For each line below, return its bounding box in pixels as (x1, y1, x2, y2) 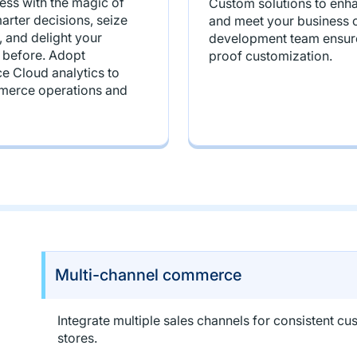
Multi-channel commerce (54, 265, 241, 284)
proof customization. (209, 48, 332, 64)
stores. (57, 330, 97, 346)
